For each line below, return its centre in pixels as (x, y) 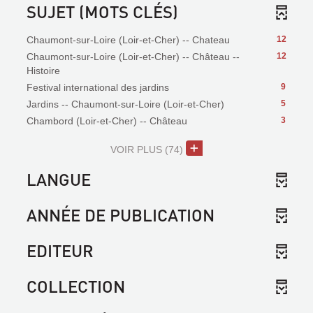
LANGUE (59, 179)
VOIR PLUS (137, 150)
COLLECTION (76, 286)
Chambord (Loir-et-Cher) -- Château (107, 121)
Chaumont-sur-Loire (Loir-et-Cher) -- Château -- (133, 57)
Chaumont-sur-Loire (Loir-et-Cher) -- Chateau (128, 40)
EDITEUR (60, 250)
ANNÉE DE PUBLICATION (121, 215)
